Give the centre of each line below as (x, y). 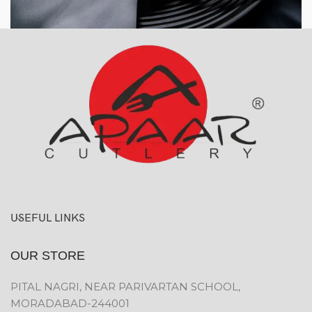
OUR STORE (48, 256)
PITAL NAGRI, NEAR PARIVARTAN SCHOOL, (125, 287)
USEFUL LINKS (48, 219)
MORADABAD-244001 (70, 304)
